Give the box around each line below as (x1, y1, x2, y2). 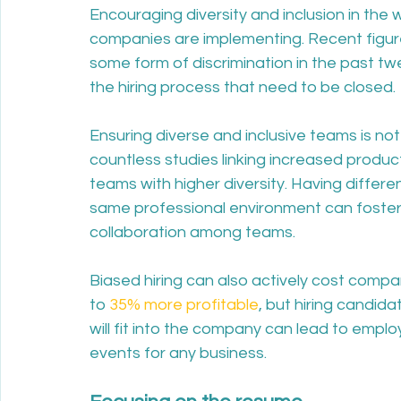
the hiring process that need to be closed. (90, 79, 396, 96)
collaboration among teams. (90, 224, 297, 241)
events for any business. (90, 345, 269, 362)
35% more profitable (109, 296, 259, 313)
